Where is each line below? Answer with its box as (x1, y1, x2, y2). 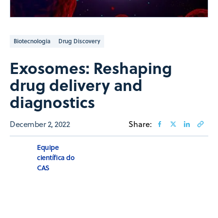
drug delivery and (10, 73, 143, 96)
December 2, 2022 (10, 118, 70, 129)
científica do (37, 152, 75, 163)
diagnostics (10, 90, 95, 113)
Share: (128, 118, 152, 129)
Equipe (37, 142, 59, 152)
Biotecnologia (14, 36, 51, 45)
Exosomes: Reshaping (10, 56, 172, 79)
